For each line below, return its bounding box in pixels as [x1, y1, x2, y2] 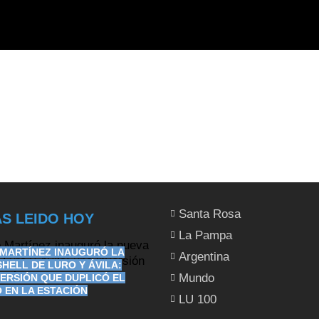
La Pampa [179, 228, 232, 242]
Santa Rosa [179, 206, 241, 221]
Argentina [179, 249, 229, 263]
